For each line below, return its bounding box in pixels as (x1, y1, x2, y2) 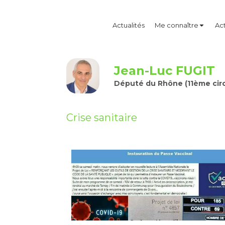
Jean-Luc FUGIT (114, 63, 215, 78)
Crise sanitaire (66, 111, 137, 124)
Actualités (113, 21, 145, 29)
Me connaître (155, 21, 198, 29)
